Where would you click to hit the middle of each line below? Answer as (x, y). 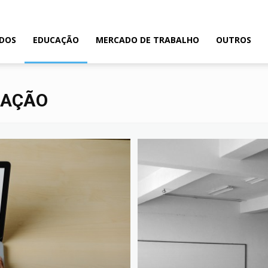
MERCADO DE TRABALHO (147, 40)
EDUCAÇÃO (56, 40)
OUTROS (234, 40)
